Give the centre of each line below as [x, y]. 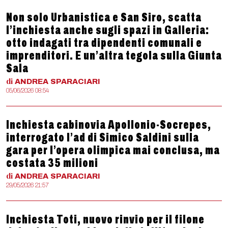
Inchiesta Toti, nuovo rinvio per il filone [105, 219]
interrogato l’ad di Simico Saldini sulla [103, 137]
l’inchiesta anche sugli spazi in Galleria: [108, 30]
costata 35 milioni [52, 163]
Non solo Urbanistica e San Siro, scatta [104, 17]
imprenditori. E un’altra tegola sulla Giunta [114, 55]
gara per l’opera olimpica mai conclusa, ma [113, 150]
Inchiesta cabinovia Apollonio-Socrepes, [109, 125]
